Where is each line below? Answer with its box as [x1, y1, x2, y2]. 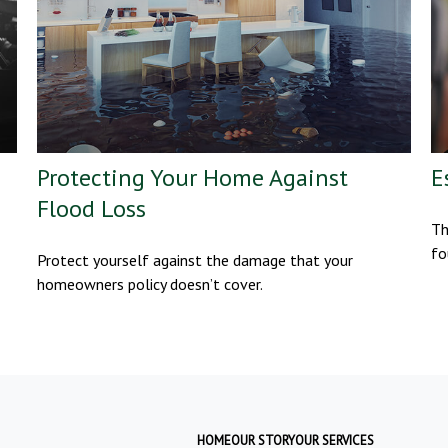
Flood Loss [37, 193, 147, 225]
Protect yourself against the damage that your [37, 250, 354, 271]
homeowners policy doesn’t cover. [37, 274, 264, 295]
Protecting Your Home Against [37, 162, 349, 194]
